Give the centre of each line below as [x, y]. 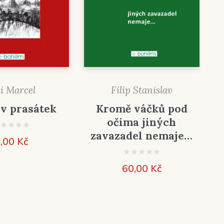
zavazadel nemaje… [142, 136]
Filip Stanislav [141, 90]
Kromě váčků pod [141, 109]
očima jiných [142, 122]
